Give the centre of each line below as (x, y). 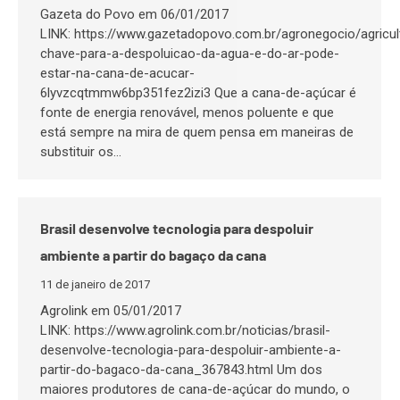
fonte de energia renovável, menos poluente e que (187, 112)
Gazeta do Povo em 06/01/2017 (134, 14)
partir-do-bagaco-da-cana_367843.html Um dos (181, 370)
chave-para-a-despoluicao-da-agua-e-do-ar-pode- (190, 54)
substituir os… (81, 152)
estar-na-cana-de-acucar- (117, 73)
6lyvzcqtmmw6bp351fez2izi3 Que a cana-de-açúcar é (198, 93)
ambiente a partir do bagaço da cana (153, 255)
